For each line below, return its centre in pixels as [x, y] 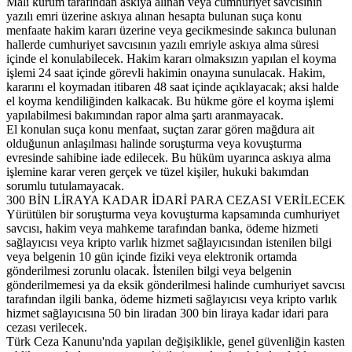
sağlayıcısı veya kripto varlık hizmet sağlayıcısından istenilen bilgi [169, 242]
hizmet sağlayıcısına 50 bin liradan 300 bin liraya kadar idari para [167, 313]
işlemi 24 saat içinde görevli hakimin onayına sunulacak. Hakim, [166, 72]
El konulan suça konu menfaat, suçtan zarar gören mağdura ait [160, 129]
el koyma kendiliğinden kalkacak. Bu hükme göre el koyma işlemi [170, 101]
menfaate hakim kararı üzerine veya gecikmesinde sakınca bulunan [171, 30]
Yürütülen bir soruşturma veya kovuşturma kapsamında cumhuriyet [173, 214]
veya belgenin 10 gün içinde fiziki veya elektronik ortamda [152, 256]
